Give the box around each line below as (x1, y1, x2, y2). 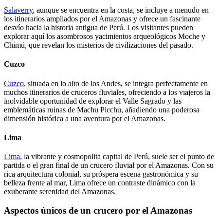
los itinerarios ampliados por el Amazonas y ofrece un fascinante (4, 15, 200, 23)
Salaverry (4, 6, 33, 14)
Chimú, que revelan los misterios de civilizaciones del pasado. (4, 41, 193, 49)
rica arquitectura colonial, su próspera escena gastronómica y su (4, 170, 198, 179)
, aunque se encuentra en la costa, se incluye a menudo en (33, 6, 209, 14)
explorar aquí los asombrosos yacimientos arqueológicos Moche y (4, 32, 205, 40)
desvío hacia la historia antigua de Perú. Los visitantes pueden (4, 23, 193, 32)
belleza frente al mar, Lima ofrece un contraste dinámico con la (4, 179, 196, 187)
